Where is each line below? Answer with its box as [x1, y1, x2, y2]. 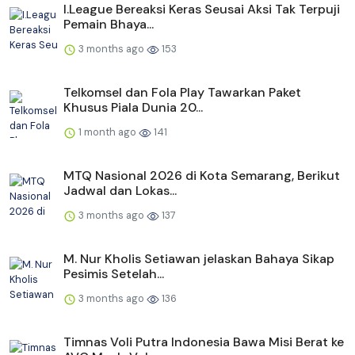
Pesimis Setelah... [63, 265, 164, 283]
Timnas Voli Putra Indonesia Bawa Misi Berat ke [63, 334, 344, 351]
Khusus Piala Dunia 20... [63, 99, 203, 116]
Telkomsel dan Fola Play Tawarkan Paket [63, 84, 301, 101]
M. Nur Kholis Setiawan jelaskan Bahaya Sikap [63, 250, 334, 268]
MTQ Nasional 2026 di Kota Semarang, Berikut [63, 167, 340, 185]
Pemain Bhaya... [63, 16, 154, 33]
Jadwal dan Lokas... [63, 182, 177, 200]
